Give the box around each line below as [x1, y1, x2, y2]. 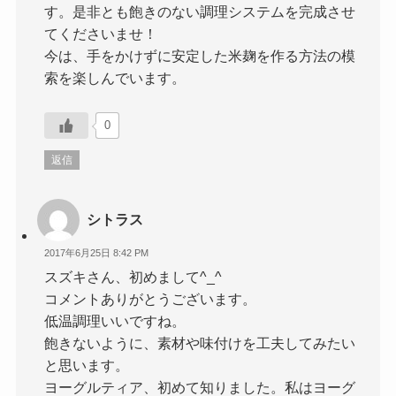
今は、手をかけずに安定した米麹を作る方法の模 [44, 48, 356, 65]
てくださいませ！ [44, 26, 158, 42]
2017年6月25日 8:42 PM [44, 247, 149, 259]
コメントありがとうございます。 [44, 290, 257, 307]
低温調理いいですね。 [44, 312, 187, 329]
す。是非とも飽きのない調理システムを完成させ [44, 4, 356, 20]
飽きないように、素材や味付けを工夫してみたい [44, 334, 356, 351]
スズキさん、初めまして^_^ [44, 268, 223, 285]
